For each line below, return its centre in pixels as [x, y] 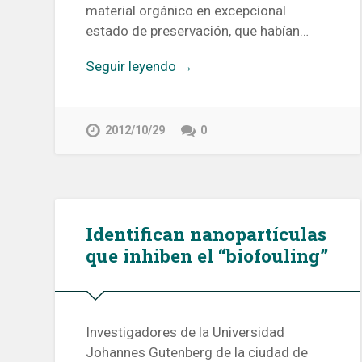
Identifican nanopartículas [206, 234]
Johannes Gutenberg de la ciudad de [197, 352]
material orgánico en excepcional [186, 11]
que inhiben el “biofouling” [207, 256]
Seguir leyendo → [140, 67]
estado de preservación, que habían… [198, 31]
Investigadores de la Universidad [185, 332]
